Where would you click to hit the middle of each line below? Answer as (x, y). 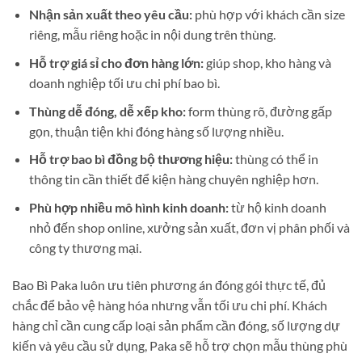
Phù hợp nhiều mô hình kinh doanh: (128, 207)
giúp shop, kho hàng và (267, 63)
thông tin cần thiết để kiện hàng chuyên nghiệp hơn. (173, 179)
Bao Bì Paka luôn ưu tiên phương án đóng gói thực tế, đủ (169, 284)
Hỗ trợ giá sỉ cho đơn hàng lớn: (116, 63)
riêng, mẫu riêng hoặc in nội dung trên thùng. (152, 35)
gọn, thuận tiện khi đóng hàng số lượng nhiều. (156, 131)
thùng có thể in (275, 159)
